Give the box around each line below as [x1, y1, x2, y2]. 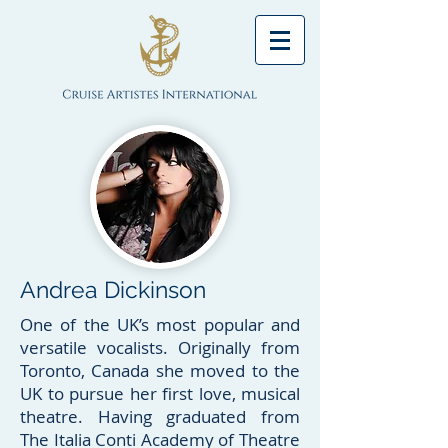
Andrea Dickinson [20, 276, 206, 303]
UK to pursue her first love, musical [20, 382, 300, 405]
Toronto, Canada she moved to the [20, 359, 300, 382]
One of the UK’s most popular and [20, 313, 300, 336]
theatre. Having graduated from [20, 405, 300, 428]
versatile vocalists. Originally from [20, 336, 300, 359]
